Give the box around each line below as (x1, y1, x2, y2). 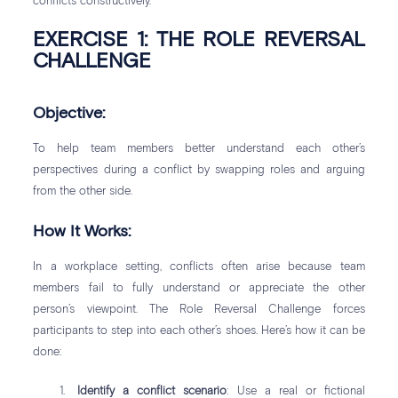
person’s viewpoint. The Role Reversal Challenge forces (33, 303, 365, 315)
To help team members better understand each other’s (33, 142, 365, 155)
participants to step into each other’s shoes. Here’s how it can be (33, 324, 365, 337)
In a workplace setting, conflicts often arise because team (33, 260, 365, 273)
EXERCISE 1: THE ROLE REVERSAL (33, 29, 365, 51)
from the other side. (33, 185, 133, 197)
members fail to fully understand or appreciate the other (33, 282, 365, 294)
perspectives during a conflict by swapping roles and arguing (33, 163, 365, 176)
